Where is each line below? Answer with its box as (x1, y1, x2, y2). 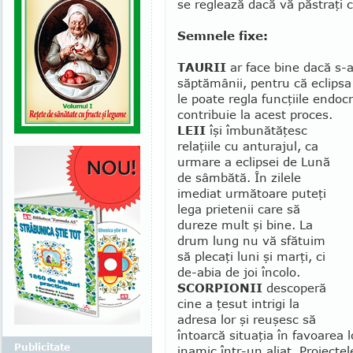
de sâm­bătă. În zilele (177, 170, 301, 184)
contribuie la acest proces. (177, 107, 333, 121)
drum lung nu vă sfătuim (177, 233, 325, 247)
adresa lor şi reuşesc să (177, 312, 316, 326)
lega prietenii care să (177, 202, 300, 216)
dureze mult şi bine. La (177, 217, 313, 232)
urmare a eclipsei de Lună (177, 154, 330, 169)
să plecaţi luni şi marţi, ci (177, 249, 325, 263)
